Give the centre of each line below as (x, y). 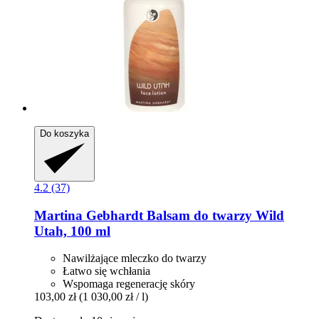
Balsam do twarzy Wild (214, 215)
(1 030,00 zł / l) (114, 297)
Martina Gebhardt (89, 215)
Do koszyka (64, 133)
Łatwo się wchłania (106, 271)
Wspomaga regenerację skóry (129, 284)
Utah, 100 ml (72, 231)
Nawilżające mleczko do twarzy (135, 258)
